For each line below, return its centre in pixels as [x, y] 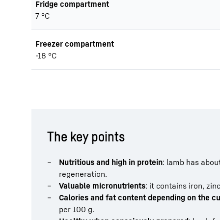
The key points [86, 136]
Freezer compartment [75, 44]
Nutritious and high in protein [111, 162]
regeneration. [83, 174]
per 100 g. [77, 209]
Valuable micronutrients [102, 186]
